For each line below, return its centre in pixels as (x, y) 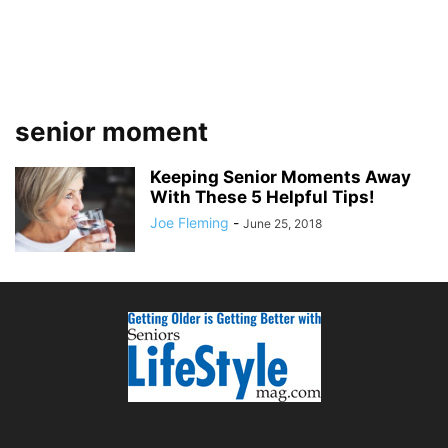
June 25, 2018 (282, 223)
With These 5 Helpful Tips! (262, 197)
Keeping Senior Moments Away (280, 177)
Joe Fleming (189, 222)
